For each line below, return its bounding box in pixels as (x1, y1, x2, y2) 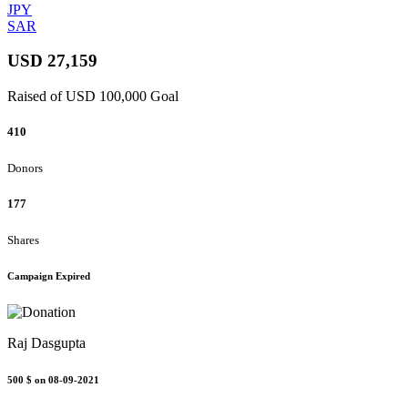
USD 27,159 (7, 51, 97, 71)
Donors (7, 161, 43, 176)
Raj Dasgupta (7, 334, 86, 351)
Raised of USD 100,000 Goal (7, 88, 178, 105)
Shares (7, 232, 39, 247)
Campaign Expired (7, 270, 90, 281)
